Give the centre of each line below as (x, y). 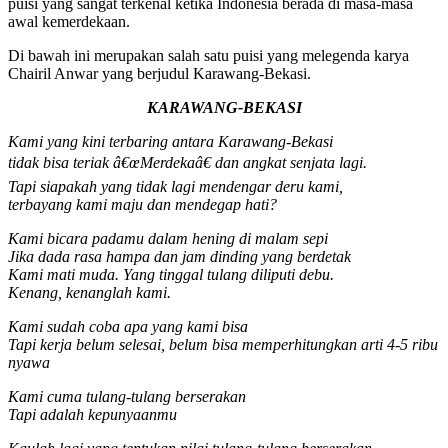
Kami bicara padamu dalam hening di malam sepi (168, 239)
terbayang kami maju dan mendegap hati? (142, 205)
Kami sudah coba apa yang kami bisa (128, 327)
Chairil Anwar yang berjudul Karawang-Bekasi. (159, 74)
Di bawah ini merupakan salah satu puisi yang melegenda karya (208, 56)
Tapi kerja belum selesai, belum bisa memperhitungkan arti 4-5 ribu (223, 345)
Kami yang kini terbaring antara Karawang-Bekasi (170, 142)
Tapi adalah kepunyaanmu (92, 415)
